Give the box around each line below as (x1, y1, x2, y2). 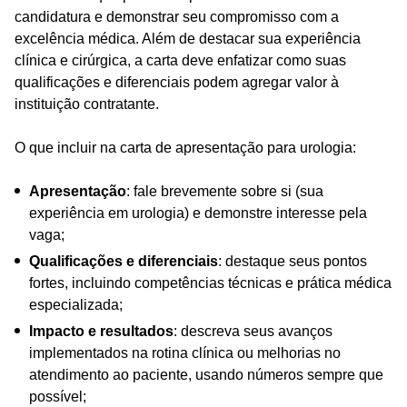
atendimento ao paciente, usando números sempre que (29, 366, 383, 382)
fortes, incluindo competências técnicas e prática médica (29, 274, 392, 291)
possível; (29, 388, 86, 404)
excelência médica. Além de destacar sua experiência (15, 30, 361, 46)
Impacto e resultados (29, 323, 174, 339)
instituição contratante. (15, 95, 159, 112)
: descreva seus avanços (174, 323, 333, 339)
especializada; (29, 296, 123, 313)
